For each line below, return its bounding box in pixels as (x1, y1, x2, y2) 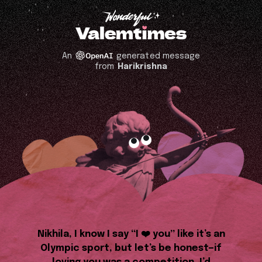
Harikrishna (118, 62, 168, 71)
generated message (113, 51, 201, 60)
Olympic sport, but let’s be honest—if (40, 243, 222, 253)
